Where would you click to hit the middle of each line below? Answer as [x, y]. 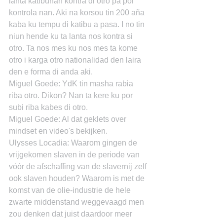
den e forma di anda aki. [51, 72]
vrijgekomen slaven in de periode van [75, 155]
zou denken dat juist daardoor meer [72, 214]
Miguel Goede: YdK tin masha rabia [72, 84]
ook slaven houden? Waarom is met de [78, 178]
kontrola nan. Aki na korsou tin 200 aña [78, 13]
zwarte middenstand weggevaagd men [77, 202]
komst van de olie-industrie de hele [71, 190]
